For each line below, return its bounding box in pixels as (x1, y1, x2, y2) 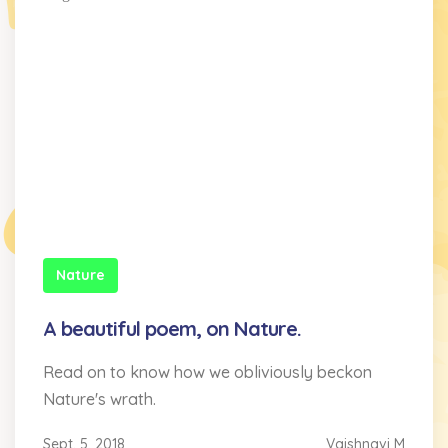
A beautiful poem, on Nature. (43, 315, 301, 341)
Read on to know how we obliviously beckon (43, 361, 372, 382)
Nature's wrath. (43, 388, 156, 409)
